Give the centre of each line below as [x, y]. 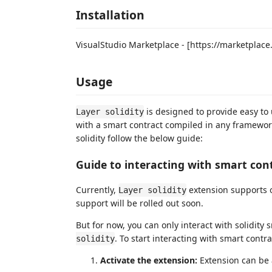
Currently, [97, 190]
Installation [110, 15]
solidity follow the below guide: [139, 138]
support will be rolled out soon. [140, 203]
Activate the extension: [149, 260]
